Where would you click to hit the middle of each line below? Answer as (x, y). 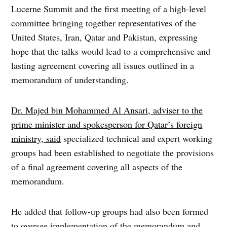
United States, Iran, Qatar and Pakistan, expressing (105, 37)
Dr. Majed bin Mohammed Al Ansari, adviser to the (107, 110)
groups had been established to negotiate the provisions (113, 153)
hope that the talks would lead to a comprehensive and (111, 51)
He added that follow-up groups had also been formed (110, 212)
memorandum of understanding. (70, 80)
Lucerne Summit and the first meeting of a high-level (109, 9)
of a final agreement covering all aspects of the (97, 167)
